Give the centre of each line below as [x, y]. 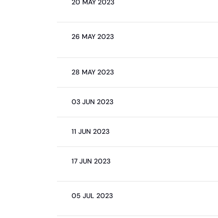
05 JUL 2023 [92, 196]
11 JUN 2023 [91, 131]
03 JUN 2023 [92, 102]
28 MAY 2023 [93, 72]
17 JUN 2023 [91, 161]
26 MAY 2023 [93, 36]
